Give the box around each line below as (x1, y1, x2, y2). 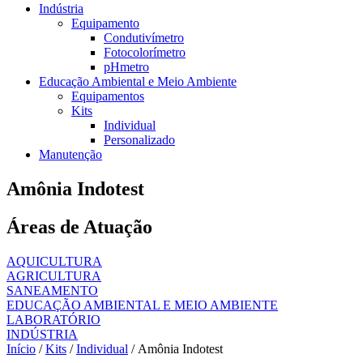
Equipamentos (71, 89, 144, 103)
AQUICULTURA (6, 254, 102, 268)
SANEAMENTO (6, 283, 98, 297)
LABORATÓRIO (6, 312, 100, 327)
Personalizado (104, 133, 175, 147)
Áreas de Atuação (6, 216, 152, 237)
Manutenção (39, 147, 102, 161)
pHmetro (104, 60, 149, 74)
